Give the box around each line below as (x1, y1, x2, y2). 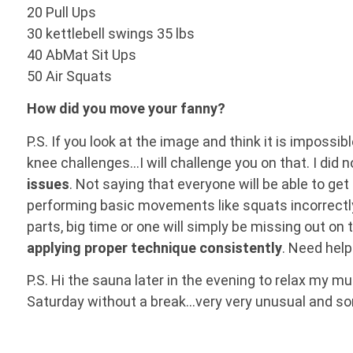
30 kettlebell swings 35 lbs (26, 24, 195, 42)
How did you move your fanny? (26, 100, 225, 117)
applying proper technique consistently (26, 239, 282, 256)
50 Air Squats (26, 67, 112, 84)
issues (26, 175, 69, 192)
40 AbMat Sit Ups (26, 46, 136, 63)
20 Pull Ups (26, 3, 96, 20)
